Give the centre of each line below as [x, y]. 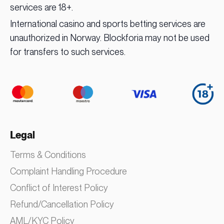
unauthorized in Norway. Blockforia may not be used [110, 38]
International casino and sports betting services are [108, 24]
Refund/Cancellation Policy [62, 204]
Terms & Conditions [48, 155]
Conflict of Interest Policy [59, 188]
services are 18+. [41, 7]
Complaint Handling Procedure [68, 171]
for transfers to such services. [68, 52]
